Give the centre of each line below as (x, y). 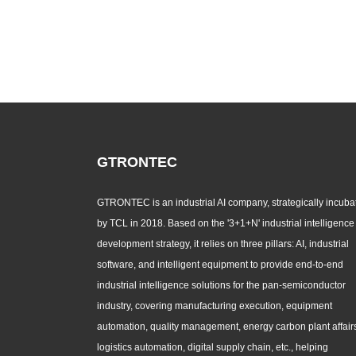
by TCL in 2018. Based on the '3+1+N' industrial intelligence (226, 223)
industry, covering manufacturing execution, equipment (215, 306)
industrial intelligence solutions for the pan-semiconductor (221, 285)
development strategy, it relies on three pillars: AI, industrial (223, 244)
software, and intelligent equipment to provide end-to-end (220, 264)
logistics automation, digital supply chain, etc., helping (213, 347)
